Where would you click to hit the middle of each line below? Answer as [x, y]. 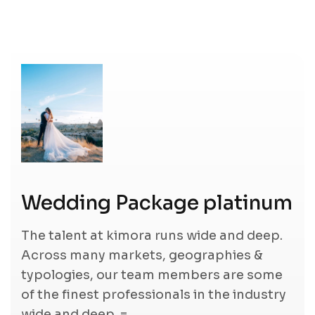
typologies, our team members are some [152, 275]
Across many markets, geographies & [142, 256]
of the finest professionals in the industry [154, 295]
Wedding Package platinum [157, 203]
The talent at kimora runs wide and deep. [152, 236]
